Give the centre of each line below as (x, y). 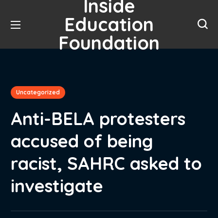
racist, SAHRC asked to (107, 163)
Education (109, 24)
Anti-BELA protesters (98, 118)
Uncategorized (38, 92)
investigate (57, 186)
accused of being (82, 141)
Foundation (109, 43)
